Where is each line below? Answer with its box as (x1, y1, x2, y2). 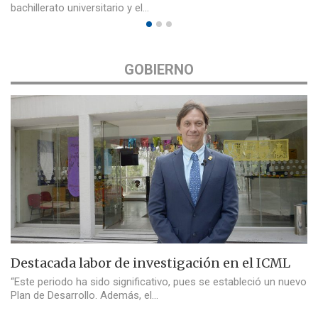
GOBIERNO (124, 60, 194, 78)
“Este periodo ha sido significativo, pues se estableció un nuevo (11, 275, 307, 288)
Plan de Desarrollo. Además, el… (11, 288, 158, 302)
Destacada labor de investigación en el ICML (11, 254, 290, 271)
